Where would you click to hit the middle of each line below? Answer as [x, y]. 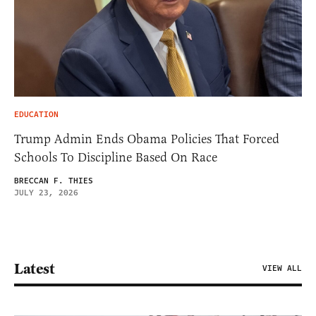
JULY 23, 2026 [46, 193]
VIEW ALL [282, 269]
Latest [34, 269]
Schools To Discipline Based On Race [116, 158]
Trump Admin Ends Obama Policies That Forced [147, 139]
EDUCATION [36, 115]
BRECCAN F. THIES [54, 181]
